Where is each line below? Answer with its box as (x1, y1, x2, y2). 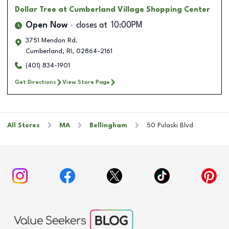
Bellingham (89, 122, 127, 129)
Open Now (26, 21, 67, 30)
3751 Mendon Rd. (26, 37, 78, 44)
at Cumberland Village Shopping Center (58, 6, 210, 13)
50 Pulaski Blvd (147, 122, 193, 129)
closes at (76, 21, 107, 30)
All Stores (7, 122, 40, 129)
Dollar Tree (15, 6, 56, 13)
